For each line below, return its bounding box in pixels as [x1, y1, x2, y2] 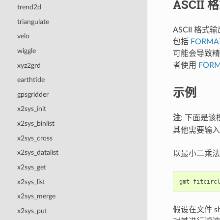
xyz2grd [17, 61, 41, 69]
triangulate [17, 18, 49, 26]
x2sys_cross [17, 134, 53, 142]
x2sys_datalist [17, 149, 58, 157]
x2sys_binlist [17, 120, 55, 128]
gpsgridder [17, 90, 49, 98]
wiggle [17, 47, 36, 55]
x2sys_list [17, 178, 45, 186]
